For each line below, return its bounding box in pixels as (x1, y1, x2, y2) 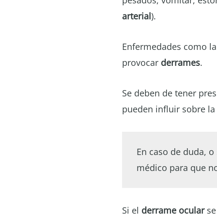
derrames (161, 57, 200, 68)
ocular (179, 204, 204, 216)
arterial (122, 10, 151, 22)
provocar (122, 57, 161, 68)
